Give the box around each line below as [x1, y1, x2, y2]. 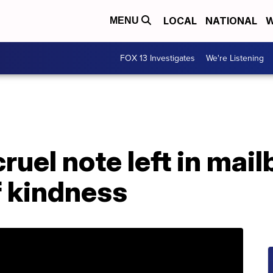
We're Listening [206, 52, 264, 65]
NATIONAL [205, 15, 257, 27]
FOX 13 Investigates [120, 52, 195, 65]
